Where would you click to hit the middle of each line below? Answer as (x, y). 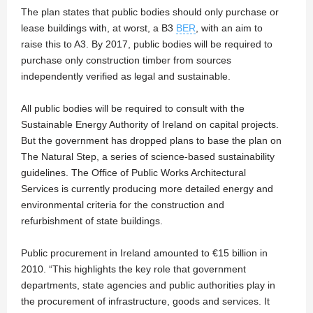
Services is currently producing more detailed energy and (147, 188)
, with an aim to (229, 28)
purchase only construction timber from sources (126, 60)
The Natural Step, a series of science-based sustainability (148, 156)
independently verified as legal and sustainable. (126, 76)
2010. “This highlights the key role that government (133, 269)
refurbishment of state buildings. (92, 220)
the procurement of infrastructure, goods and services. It (145, 301)
